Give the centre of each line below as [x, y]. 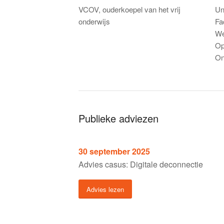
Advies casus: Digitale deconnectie [141, 164]
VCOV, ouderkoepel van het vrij [129, 9]
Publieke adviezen [118, 118]
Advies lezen [105, 189]
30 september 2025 [114, 151]
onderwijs [94, 21]
